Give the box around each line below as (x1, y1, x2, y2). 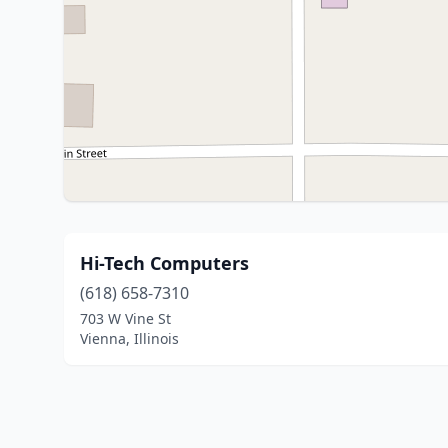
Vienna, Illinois (80, 329, 179, 348)
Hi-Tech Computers (80, 251, 249, 275)
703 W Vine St (80, 309, 171, 328)
